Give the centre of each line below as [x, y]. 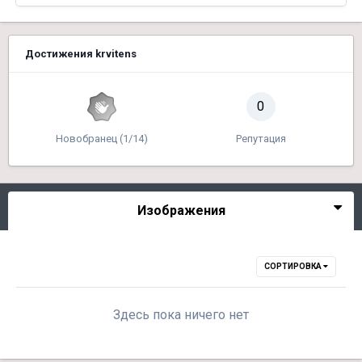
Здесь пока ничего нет [181, 315]
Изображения [181, 210]
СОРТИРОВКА [294, 266]
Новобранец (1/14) [101, 139]
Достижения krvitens [81, 54]
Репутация [261, 139]
